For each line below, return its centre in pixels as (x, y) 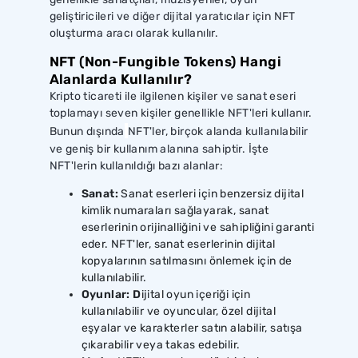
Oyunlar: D (111, 294)
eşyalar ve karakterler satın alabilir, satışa (192, 328)
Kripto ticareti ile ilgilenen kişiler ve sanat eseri (173, 96)
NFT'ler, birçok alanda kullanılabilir (218, 131)
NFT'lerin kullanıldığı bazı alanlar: (136, 165)
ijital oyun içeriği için (196, 294)
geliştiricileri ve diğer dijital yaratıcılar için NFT (172, 16)
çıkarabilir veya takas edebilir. (161, 344)
